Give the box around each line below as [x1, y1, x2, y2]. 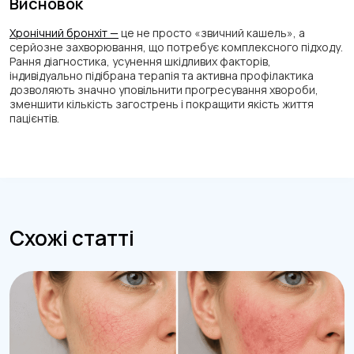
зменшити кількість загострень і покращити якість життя [9, 96, 314, 111]
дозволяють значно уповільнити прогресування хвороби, [9, 81, 318, 97]
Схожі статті [9, 223, 134, 252]
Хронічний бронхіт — [9, 24, 119, 40]
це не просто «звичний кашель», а [119, 24, 305, 40]
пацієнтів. [9, 110, 59, 126]
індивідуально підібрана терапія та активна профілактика [9, 67, 314, 83]
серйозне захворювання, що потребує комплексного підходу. [9, 39, 343, 55]
